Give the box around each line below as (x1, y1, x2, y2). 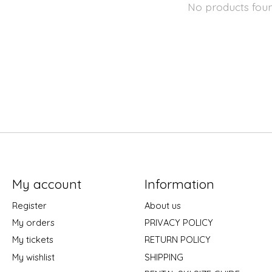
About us (144, 200, 181, 212)
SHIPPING (144, 251, 183, 263)
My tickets (12, 234, 53, 246)
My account (12, 175, 81, 192)
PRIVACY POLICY (144, 217, 213, 229)
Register (12, 200, 47, 212)
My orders (12, 217, 55, 229)
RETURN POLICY (144, 234, 211, 246)
